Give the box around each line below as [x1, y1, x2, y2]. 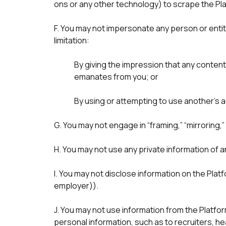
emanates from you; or [74, 71, 158, 82]
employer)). [54, 180, 98, 191]
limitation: [54, 35, 91, 46]
